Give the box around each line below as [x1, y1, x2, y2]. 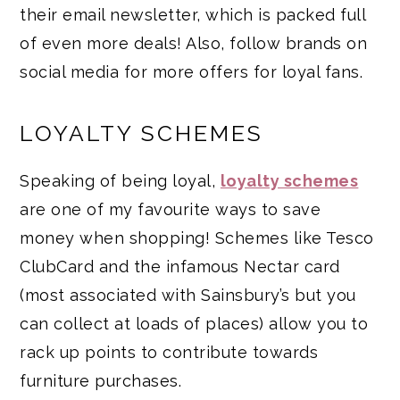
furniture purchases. [20, 371, 182, 391]
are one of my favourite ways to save [20, 200, 321, 220]
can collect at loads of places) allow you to [20, 314, 369, 334]
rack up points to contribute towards [20, 343, 319, 362]
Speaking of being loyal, [20, 171, 221, 191]
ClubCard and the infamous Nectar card [20, 257, 340, 277]
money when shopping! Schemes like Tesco [20, 229, 374, 248]
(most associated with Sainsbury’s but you [20, 286, 356, 305]
